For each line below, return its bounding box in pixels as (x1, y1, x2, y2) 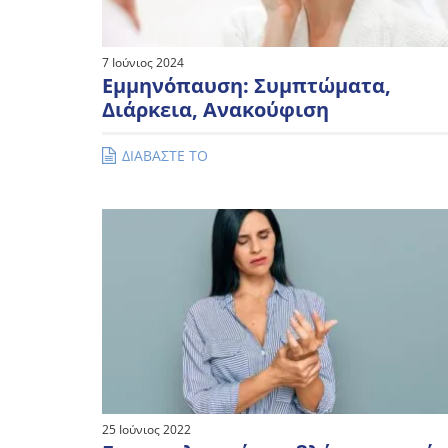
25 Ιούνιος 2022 (102, 421, 191, 439)
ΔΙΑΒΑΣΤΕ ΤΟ (122, 145, 208, 165)
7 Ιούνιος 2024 (102, 53, 184, 71)
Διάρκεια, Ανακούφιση (102, 95, 329, 123)
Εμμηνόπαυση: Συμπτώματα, (102, 71, 391, 99)
